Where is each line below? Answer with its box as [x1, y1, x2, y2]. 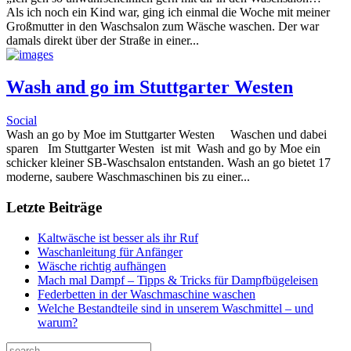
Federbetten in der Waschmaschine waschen [38, 287, 255, 301]
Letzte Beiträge [6, 199, 102, 216]
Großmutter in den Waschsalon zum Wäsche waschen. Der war [6, 19, 319, 33]
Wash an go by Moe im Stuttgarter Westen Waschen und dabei [6, 128, 327, 142]
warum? [38, 315, 78, 329]
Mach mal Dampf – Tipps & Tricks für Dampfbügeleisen [38, 273, 318, 287]
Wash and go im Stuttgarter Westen [6, 77, 293, 98]
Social [6, 114, 37, 128]
